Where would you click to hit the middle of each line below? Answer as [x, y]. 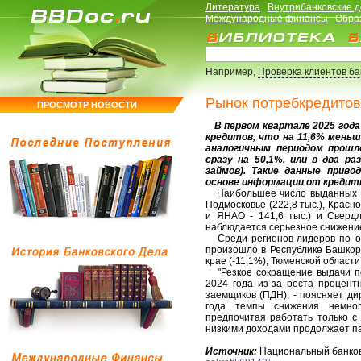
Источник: [231, 351]
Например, [232, 72]
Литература [233, 7]
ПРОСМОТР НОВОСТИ [87, 105]
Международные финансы [267, 19]
